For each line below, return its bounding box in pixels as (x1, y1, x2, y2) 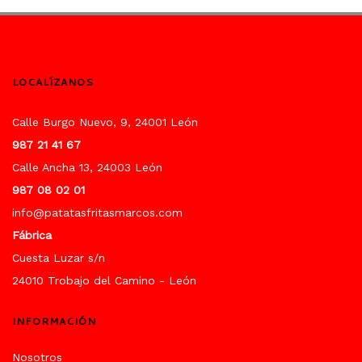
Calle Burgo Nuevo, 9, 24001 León (12, 116, 198, 129)
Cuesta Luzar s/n (12, 251, 105, 265)
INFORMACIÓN (12, 314, 96, 329)
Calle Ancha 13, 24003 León (12, 161, 162, 175)
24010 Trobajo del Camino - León (12, 274, 196, 288)
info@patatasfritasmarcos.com (12, 206, 183, 220)
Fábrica (12, 229, 52, 242)
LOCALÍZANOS (12, 75, 94, 90)
